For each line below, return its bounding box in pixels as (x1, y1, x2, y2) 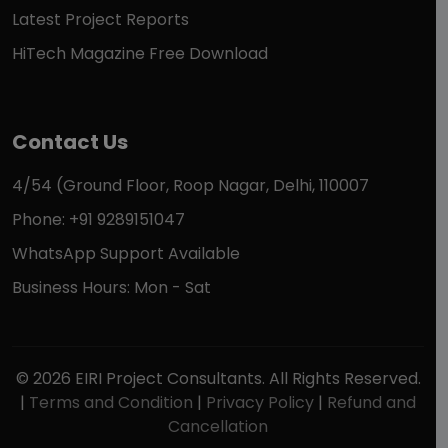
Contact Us (12, 128, 128, 156)
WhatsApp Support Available (12, 242, 240, 265)
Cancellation (168, 415, 268, 438)
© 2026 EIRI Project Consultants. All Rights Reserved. (15, 367, 421, 390)
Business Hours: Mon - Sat (12, 276, 211, 299)
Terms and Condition (29, 391, 193, 414)
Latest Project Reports (12, 8, 189, 31)
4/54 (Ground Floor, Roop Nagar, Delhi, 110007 (12, 174, 369, 197)
